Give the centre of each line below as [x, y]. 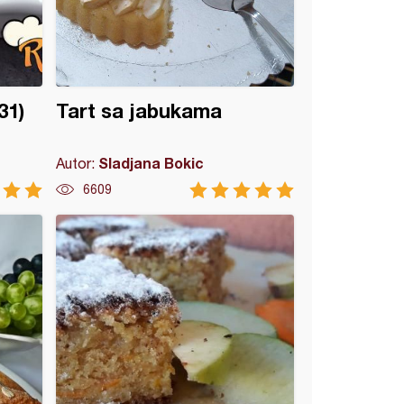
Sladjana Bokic [151, 163]
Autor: [78, 163]
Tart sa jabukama [139, 111]
